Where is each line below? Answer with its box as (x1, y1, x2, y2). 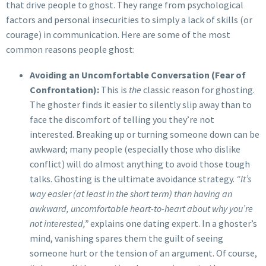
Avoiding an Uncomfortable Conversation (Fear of (30, 68, 246, 81)
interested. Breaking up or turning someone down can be (30, 128, 259, 140)
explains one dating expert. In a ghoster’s (88, 217, 257, 229)
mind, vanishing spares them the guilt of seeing (30, 232, 223, 244)
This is (99, 83, 129, 96)
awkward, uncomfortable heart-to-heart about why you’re (30, 202, 253, 214)
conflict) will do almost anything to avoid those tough (30, 157, 250, 170)
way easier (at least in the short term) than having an (30, 187, 232, 199)
